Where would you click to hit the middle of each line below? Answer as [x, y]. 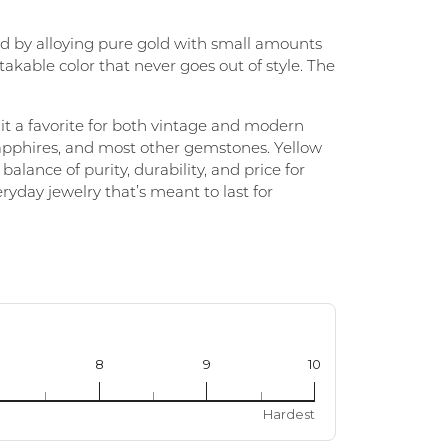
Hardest [289, 413]
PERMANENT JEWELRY [188, 45]
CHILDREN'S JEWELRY [186, 103]
